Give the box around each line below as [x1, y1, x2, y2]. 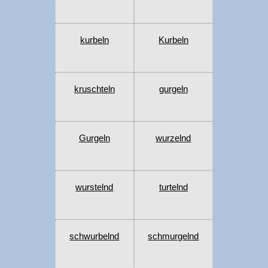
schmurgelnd [148, 231, 199, 242]
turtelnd [159, 182, 188, 193]
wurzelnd [156, 133, 191, 144]
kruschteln [74, 84, 115, 95]
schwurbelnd [69, 231, 120, 242]
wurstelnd [75, 182, 114, 193]
